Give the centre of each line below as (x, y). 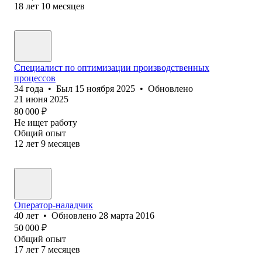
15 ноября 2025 (105, 88)
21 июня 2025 (41, 99)
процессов (35, 78)
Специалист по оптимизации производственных (112, 67)
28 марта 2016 (127, 215)
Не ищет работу (46, 122)
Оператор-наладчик (54, 205)
